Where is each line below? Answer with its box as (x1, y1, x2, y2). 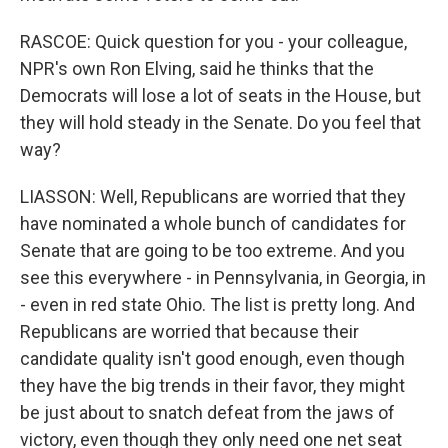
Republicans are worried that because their (20, 321, 359, 342)
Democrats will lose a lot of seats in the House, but (20, 85, 421, 106)
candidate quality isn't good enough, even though (20, 348, 405, 369)
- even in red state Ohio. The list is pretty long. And (20, 294, 415, 315)
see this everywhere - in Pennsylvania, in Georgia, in (20, 267, 426, 288)
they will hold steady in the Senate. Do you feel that (20, 112, 421, 133)
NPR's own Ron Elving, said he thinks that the (20, 58, 374, 79)
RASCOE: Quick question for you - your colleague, (20, 31, 407, 52)
